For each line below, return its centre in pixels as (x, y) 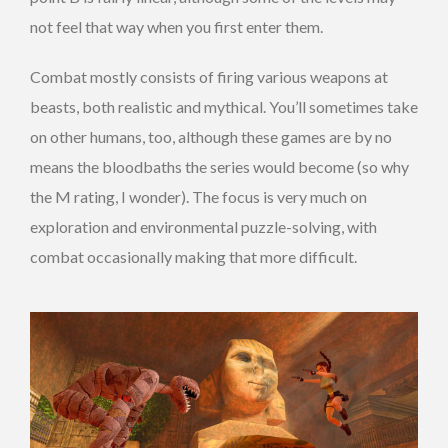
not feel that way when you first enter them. (176, 27)
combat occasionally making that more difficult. (193, 257)
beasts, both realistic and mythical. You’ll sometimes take (224, 107)
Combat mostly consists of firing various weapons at (209, 77)
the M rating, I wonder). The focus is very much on (198, 197)
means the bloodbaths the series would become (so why (219, 167)
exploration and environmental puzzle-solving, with (203, 227)
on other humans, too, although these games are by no (211, 137)
